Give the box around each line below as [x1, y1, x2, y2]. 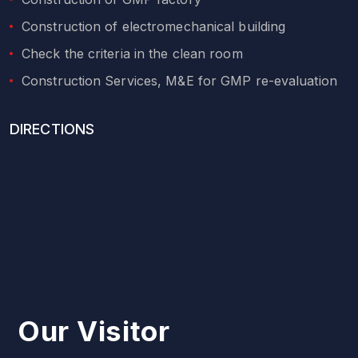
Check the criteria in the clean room [22, 45, 243, 62]
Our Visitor [18, 313, 170, 348]
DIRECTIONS [10, 120, 94, 137]
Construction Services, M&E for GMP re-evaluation [22, 72, 337, 89]
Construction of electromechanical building [22, 18, 286, 34]
